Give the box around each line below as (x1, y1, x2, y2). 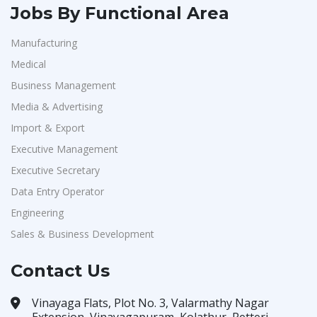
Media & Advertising (11, 100, 103, 113)
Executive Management (11, 142, 118, 156)
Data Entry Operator (11, 185, 104, 198)
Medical (11, 57, 46, 71)
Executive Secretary (11, 163, 100, 177)
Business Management (11, 79, 116, 92)
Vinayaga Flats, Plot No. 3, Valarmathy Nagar (32, 295, 269, 311)
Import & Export (11, 121, 85, 134)
